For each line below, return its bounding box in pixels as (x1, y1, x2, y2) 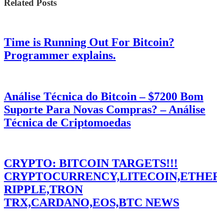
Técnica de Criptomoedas (4, 116, 131, 129)
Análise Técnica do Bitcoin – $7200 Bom (4, 90, 203, 103)
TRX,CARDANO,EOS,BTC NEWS (4, 196, 179, 209)
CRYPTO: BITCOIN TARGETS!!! (4, 157, 178, 170)
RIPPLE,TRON (4, 183, 83, 196)
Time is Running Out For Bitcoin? (4, 35, 174, 48)
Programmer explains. (4, 48, 116, 62)
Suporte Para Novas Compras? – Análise (4, 103, 205, 116)
